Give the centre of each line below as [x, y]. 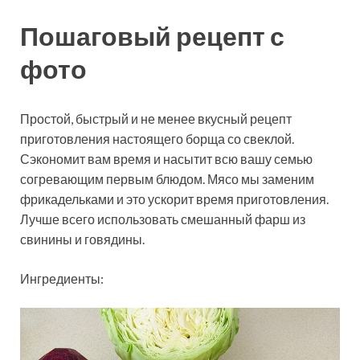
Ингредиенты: [62, 278]
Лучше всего [59, 219]
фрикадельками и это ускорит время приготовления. [174, 198]
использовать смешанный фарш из [201, 219]
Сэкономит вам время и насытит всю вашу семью [166, 158]
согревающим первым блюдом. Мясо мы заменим [167, 178]
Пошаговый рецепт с [152, 35]
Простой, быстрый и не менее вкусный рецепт [156, 118]
